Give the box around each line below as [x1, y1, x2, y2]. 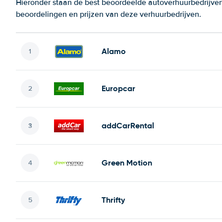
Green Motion [102, 157, 152, 168]
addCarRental [102, 120, 154, 131]
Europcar [102, 83, 135, 94]
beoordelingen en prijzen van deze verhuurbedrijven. [16, 9, 201, 19]
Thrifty [102, 194, 125, 205]
